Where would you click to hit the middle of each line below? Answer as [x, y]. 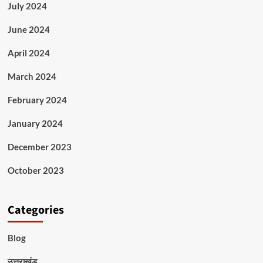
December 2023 [39, 147]
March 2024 [32, 77]
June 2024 [28, 30]
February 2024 [37, 100]
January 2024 [35, 124]
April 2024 [28, 53]
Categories [36, 210]
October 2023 [36, 171]
